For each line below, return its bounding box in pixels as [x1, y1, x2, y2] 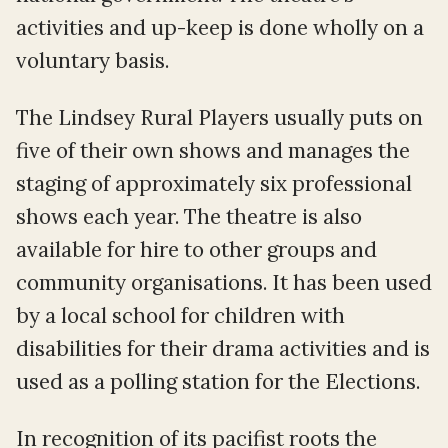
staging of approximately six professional [16, 169, 412, 197]
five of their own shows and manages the [16, 136, 410, 164]
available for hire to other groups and [16, 235, 377, 263]
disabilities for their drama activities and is [16, 334, 430, 362]
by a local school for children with [16, 301, 345, 329]
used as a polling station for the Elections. [16, 367, 420, 395]
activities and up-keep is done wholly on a [16, 13, 424, 41]
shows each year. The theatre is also [16, 202, 362, 230]
